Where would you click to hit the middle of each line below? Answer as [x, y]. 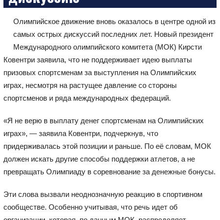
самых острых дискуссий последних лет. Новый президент [113, 34]
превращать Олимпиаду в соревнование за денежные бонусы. [109, 171]
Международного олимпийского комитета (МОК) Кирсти [107, 47]
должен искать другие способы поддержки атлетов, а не [99, 159]
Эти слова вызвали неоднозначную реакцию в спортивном [103, 194]
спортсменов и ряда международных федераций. [87, 98]
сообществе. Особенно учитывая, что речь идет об [90, 207]
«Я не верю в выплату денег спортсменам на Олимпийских [103, 120]
